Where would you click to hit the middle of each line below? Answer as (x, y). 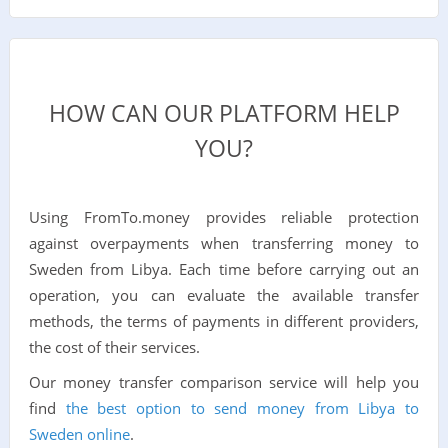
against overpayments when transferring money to (224, 243)
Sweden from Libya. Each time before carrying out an (224, 269)
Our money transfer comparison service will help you (224, 382)
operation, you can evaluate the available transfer (224, 295)
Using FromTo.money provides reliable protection (224, 217)
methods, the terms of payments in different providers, (224, 321)
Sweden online (79, 434)
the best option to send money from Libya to (242, 408)
